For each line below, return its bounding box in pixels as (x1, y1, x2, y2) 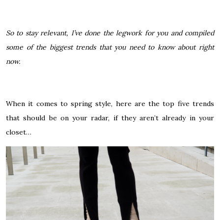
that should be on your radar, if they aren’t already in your (6, 113, 214, 122)
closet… (6, 127, 31, 137)
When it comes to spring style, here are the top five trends (6, 99, 214, 108)
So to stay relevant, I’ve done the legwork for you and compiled (6, 28, 214, 37)
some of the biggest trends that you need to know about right (6, 42, 214, 52)
